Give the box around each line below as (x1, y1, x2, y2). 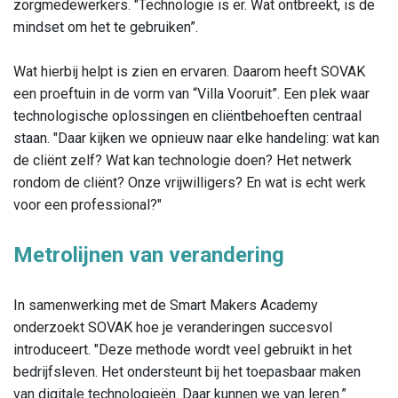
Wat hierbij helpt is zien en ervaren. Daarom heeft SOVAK (13, 63, 365, 81)
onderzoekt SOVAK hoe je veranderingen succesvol (13, 319, 332, 337)
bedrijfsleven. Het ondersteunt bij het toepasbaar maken (13, 363, 361, 381)
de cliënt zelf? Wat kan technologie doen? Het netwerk (13, 152, 352, 170)
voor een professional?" (13, 196, 165, 214)
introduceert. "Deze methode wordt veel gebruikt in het (13, 341, 352, 359)
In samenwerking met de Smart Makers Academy (13, 297, 318, 314)
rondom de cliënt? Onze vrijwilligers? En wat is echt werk (13, 174, 366, 192)
